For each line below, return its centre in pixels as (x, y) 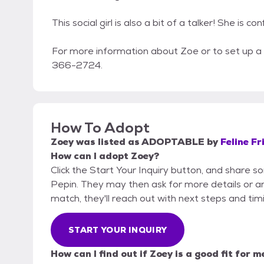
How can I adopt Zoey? (105, 156)
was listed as (108, 142)
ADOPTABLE (173, 142)
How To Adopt (100, 128)
